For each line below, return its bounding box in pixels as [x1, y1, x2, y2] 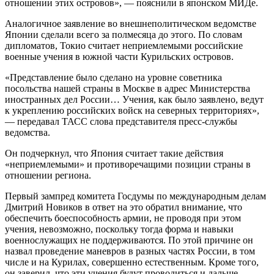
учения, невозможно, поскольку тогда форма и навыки [5, 223, 234, 234]
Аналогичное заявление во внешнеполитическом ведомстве [5, 18, 256, 29]
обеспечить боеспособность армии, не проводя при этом [5, 212, 241, 223]
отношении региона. [5, 169, 91, 180]
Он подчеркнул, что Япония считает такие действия [5, 147, 223, 158]
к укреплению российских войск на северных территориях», [5, 105, 259, 116]
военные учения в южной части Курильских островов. [5, 51, 234, 62]
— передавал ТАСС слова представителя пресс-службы [5, 116, 237, 127]
